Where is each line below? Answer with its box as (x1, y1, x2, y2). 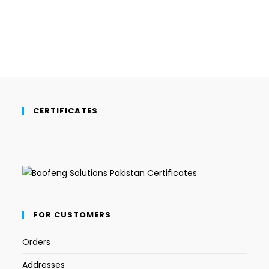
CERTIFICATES (33, 104, 98, 116)
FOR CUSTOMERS (33, 209, 112, 221)
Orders (22, 236, 51, 249)
